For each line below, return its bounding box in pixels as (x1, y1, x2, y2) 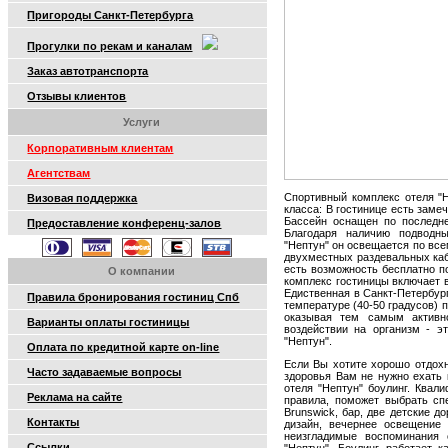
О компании (108, 265, 176, 277)
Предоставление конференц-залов (27, 217, 222, 229)
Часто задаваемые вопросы (27, 366, 182, 378)
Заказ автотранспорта (27, 65, 149, 77)
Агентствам (27, 167, 91, 179)
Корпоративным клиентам (27, 142, 174, 154)
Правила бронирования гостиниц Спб (27, 291, 240, 303)
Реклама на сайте (27, 391, 123, 403)
